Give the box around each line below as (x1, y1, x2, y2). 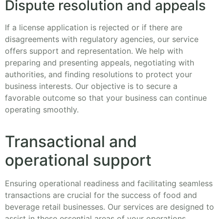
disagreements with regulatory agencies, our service (5, 34, 198, 44)
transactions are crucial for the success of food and (5, 190, 197, 200)
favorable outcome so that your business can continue (5, 93, 207, 103)
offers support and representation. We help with (5, 46, 183, 56)
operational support (5, 150, 152, 170)
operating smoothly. (5, 105, 79, 115)
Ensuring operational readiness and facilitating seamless (5, 178, 213, 188)
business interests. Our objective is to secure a (5, 81, 177, 91)
